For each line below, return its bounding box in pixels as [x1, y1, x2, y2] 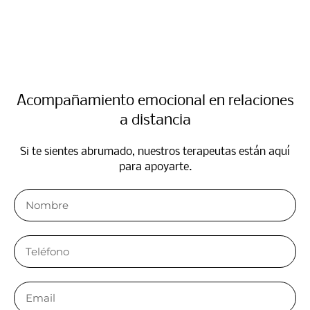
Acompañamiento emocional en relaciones [16, 93, 294, 110]
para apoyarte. [118, 161, 192, 174]
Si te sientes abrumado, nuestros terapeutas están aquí [20, 146, 290, 158]
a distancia [119, 113, 191, 129]
